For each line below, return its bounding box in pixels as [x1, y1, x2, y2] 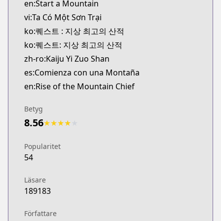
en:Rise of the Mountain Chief [24, 81, 135, 92]
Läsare [24, 175, 46, 184]
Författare [24, 209, 57, 218]
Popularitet [24, 142, 61, 151]
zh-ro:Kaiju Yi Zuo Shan [24, 53, 110, 64]
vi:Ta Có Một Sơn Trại [24, 12, 102, 23]
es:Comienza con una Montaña [24, 67, 140, 78]
